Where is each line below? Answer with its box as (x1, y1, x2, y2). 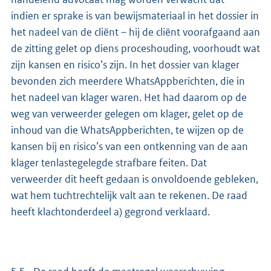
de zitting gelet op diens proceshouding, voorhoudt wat (11, 42, 260, 56)
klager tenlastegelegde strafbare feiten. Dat (11, 156, 207, 170)
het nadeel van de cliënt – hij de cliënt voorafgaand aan (11, 25, 260, 39)
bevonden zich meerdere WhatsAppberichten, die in (11, 74, 245, 88)
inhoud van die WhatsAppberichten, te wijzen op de (11, 123, 244, 137)
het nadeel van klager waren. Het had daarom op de (11, 91, 247, 105)
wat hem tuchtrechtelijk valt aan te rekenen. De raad (11, 189, 247, 203)
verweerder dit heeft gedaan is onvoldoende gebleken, (11, 172, 258, 186)
